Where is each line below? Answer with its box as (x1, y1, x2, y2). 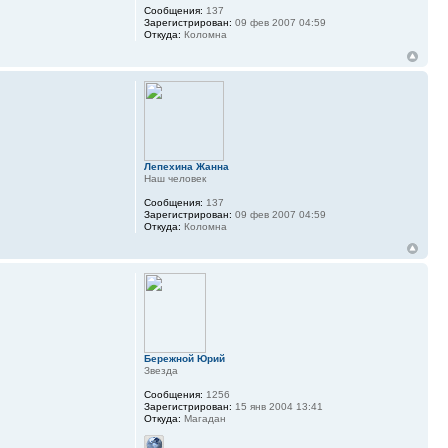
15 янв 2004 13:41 (231, 401, 323, 413)
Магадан (180, 413, 226, 425)
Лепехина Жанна (143, 161, 229, 173)
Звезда (143, 365, 178, 377)
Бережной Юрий (143, 353, 225, 365)
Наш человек (143, 173, 206, 185)
